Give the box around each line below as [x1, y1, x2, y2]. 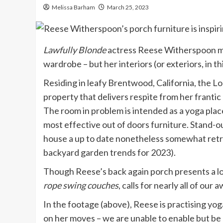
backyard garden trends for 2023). [43, 147, 177, 158]
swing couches [63, 180, 118, 191]
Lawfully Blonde [43, 44, 106, 56]
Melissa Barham [52, 3, 95, 11]
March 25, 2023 [107, 3, 149, 11]
